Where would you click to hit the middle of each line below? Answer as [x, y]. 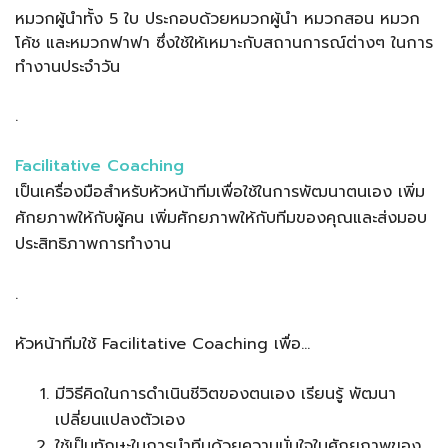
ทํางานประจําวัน [67, 66]
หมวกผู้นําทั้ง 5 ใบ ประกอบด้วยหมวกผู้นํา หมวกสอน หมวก [217, 18]
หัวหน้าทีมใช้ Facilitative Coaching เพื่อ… [162, 343]
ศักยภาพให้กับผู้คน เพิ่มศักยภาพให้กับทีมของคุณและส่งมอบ [221, 217]
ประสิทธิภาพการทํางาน [93, 243]
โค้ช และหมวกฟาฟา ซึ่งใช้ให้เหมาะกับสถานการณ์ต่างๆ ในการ [224, 42]
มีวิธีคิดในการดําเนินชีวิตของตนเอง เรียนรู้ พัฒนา [225, 393]
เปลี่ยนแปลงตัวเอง [120, 419]
